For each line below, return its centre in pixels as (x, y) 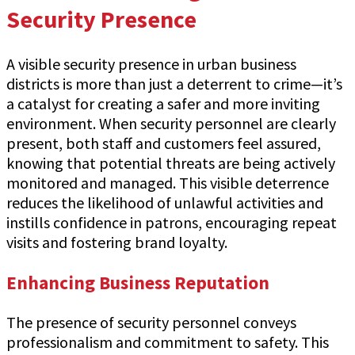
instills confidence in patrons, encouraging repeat (172, 223)
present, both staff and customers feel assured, (164, 143)
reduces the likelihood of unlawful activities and (165, 203)
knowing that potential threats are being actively (171, 163)
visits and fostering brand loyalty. (117, 242)
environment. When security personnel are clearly (171, 124)
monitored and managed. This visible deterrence (168, 183)
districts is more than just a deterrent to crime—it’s (174, 84)
